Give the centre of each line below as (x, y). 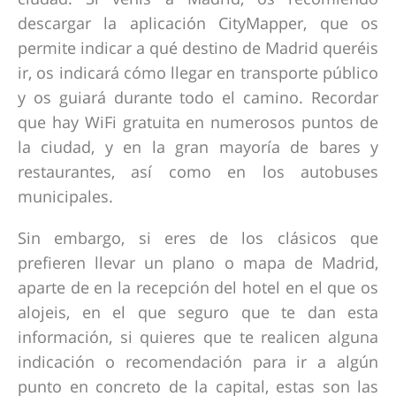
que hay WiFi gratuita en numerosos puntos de (198, 122)
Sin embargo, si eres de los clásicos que (198, 238)
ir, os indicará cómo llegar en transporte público (198, 72)
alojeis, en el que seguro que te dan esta (198, 312)
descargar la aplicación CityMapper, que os (198, 23)
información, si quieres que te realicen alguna (198, 337)
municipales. (65, 196)
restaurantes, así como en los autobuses (198, 171)
